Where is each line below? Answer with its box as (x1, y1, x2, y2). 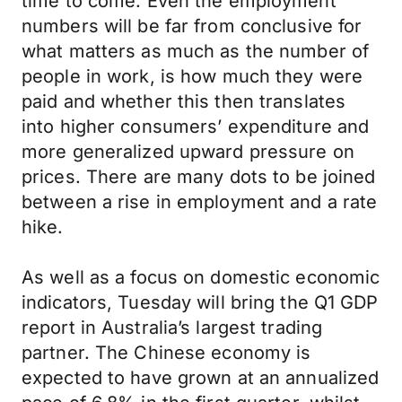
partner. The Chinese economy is (22, 342, 311, 363)
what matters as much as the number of (22, 40, 370, 62)
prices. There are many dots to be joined (22, 166, 376, 188)
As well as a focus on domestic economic (22, 267, 380, 288)
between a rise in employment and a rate (22, 191, 378, 213)
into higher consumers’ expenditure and (22, 116, 370, 137)
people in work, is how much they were (22, 66, 363, 87)
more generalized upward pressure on (22, 141, 354, 162)
